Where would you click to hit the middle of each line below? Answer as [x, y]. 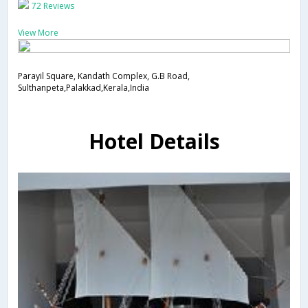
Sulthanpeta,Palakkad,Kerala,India [84, 87]
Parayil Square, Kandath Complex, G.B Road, [104, 76]
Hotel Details [154, 142]
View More [38, 32]
